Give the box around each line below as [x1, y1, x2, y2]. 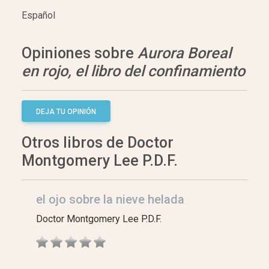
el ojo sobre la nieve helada [36, 192, 184, 207]
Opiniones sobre [22, 44, 138, 62]
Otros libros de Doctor [22, 134, 174, 152]
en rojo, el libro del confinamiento [22, 62, 245, 80]
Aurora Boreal [138, 44, 231, 62]
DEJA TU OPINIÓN [36, 107, 96, 116]
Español [22, 10, 55, 22]
